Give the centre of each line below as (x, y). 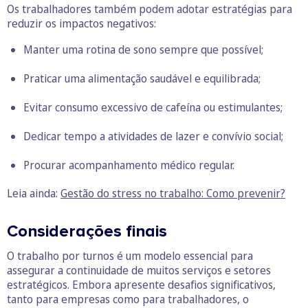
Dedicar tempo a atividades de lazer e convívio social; (153, 136)
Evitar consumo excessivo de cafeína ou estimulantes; (153, 107)
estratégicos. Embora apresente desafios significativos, (141, 284)
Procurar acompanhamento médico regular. (129, 165)
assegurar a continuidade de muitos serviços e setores (139, 270)
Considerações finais (87, 231)
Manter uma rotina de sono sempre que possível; (143, 49)
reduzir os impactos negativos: (81, 23)
